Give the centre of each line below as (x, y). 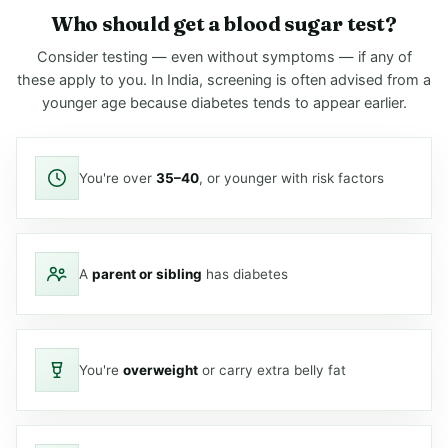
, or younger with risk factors (291, 177)
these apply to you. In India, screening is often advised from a (224, 80)
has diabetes (245, 273)
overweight (160, 369)
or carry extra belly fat (272, 369)
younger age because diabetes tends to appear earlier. (224, 103)
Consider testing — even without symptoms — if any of (224, 57)
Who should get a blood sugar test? (224, 23)
